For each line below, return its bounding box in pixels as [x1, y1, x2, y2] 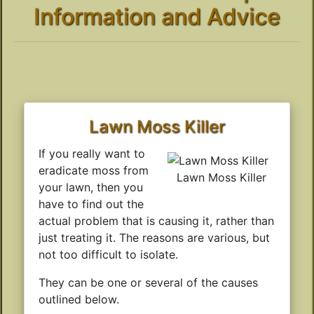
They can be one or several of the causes [39, 275, 258, 290]
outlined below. [39, 292, 119, 307]
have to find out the [39, 197, 144, 212]
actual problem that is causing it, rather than [39, 214, 274, 228]
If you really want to [39, 146, 145, 161]
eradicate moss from [39, 163, 149, 178]
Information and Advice [34, 3, 280, 31]
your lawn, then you [39, 180, 143, 195]
